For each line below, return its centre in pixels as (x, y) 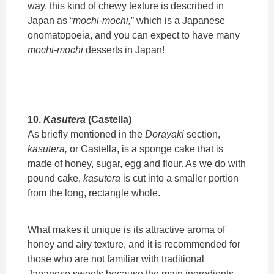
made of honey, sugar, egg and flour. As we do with (137, 163)
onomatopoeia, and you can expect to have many (134, 35)
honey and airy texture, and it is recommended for (134, 244)
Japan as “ (50, 20)
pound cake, (56, 178)
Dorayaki (166, 134)
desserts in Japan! (125, 49)
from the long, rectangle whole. (94, 192)
